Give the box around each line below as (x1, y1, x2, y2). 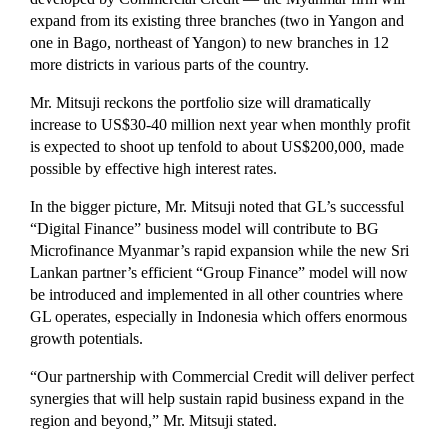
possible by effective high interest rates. (30, 159, 277, 177)
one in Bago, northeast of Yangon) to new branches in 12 (30, 33, 389, 51)
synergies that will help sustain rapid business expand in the (30, 389, 404, 407)
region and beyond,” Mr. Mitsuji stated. (30, 411, 277, 429)
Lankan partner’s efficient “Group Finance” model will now (30, 263, 408, 281)
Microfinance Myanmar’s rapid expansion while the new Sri (30, 241, 409, 259)
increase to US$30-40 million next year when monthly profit (30, 115, 410, 133)
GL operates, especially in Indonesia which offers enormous (30, 307, 407, 325)
